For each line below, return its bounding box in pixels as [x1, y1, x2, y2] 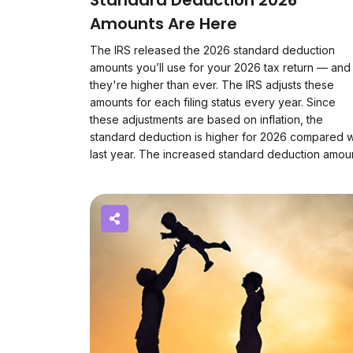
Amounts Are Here [90, 13, 237, 35]
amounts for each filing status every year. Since [90, 95, 336, 109]
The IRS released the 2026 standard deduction [90, 43, 335, 57]
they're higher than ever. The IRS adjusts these [90, 78, 334, 91]
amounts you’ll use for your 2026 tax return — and [90, 61, 351, 74]
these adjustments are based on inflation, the [90, 113, 323, 126]
